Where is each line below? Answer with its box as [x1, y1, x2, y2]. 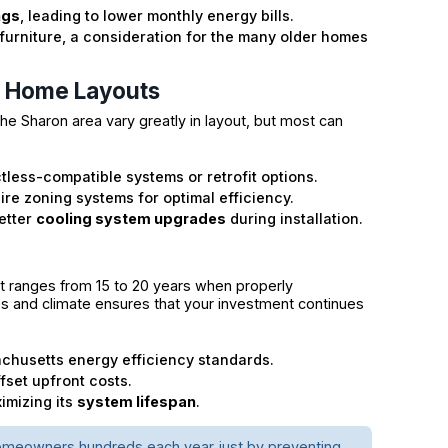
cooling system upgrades [36, 209, 227, 227]
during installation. [226, 209, 364, 227]
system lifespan [77, 392, 197, 410]
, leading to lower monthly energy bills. [20, 6, 295, 24]
